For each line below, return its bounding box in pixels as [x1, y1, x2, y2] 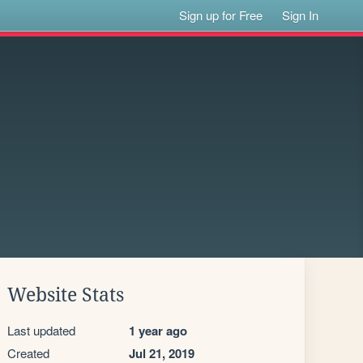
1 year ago [129, 322, 187, 340]
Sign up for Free [179, 6, 263, 23]
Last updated [7, 322, 75, 339]
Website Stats [7, 284, 124, 305]
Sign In [282, 6, 319, 23]
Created [7, 344, 49, 361]
